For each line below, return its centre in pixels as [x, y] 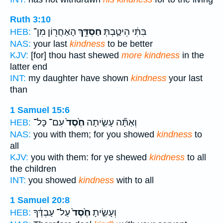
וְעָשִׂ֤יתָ [104, 213]
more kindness [151, 56]
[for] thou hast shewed [75, 56]
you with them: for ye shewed [89, 157]
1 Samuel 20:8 [40, 200]
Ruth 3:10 [30, 20]
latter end [29, 67]
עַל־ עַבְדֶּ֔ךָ [52, 213]
